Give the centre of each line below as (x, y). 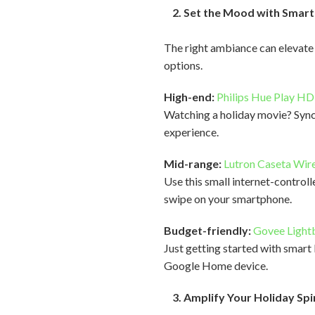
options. (184, 65)
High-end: (189, 97)
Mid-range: (194, 163)
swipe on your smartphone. (229, 199)
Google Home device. (216, 265)
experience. (193, 132)
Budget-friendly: (208, 230)
